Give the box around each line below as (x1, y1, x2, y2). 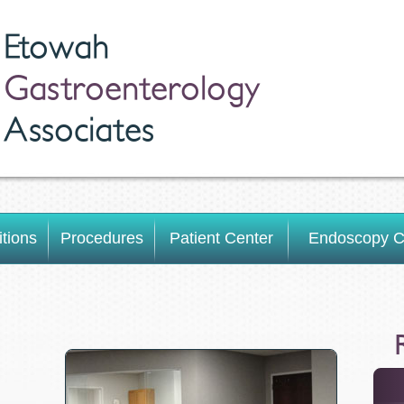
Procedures (60, 229, 143, 247)
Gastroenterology (4, 72, 260, 106)
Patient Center (170, 229, 273, 247)
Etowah (4, 31, 110, 65)
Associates (4, 114, 154, 148)
